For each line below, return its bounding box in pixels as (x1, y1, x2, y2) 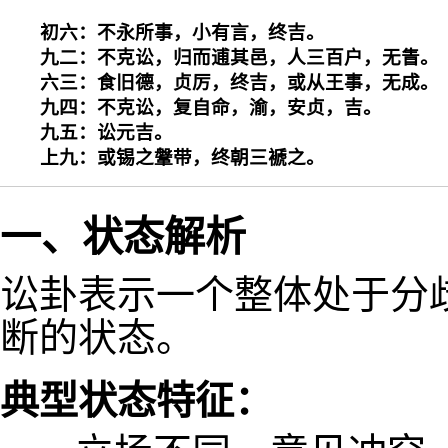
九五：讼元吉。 (40, 121, 173, 143)
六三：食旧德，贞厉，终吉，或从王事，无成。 (40, 71, 439, 93)
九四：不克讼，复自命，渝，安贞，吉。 (40, 96, 382, 118)
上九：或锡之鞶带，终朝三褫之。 (40, 146, 325, 168)
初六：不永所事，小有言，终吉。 (40, 21, 325, 43)
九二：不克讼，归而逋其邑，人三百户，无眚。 (40, 46, 439, 68)
